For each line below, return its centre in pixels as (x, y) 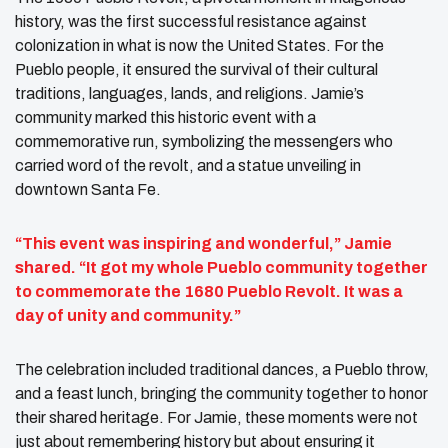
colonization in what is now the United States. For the (199, 45)
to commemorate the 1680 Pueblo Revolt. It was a (209, 291)
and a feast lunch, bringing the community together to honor (221, 393)
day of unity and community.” (128, 315)
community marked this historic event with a (165, 117)
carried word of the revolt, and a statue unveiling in (188, 165)
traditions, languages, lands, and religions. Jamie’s (189, 93)
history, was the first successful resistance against (191, 21)
